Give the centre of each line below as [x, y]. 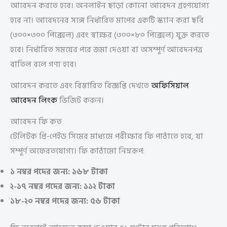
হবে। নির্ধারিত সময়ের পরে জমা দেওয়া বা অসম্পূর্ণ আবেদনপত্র [106, 49]
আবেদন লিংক [34, 100]
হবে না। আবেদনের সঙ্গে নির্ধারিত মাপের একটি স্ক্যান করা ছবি [107, 20]
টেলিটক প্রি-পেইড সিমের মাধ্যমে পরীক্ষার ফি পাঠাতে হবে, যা [107, 136]
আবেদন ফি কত [36, 121]
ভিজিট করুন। [81, 100]
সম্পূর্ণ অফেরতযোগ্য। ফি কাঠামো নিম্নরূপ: [77, 151]
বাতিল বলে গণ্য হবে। [43, 64]
